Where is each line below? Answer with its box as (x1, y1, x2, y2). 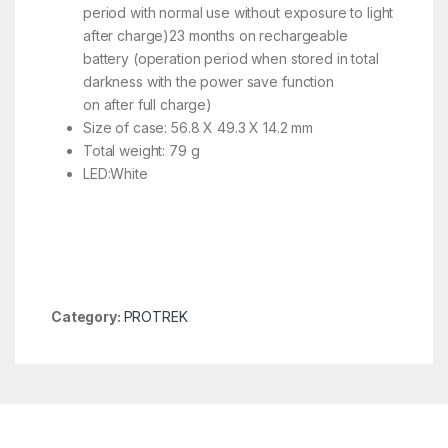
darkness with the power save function (82, 72, 334, 90)
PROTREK (123, 307, 188, 325)
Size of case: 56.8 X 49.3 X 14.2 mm (82, 118, 314, 136)
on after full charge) (82, 95, 213, 113)
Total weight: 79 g (82, 141, 200, 159)
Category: (50, 307, 124, 325)
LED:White (82, 164, 148, 182)
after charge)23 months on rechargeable (82, 26, 348, 44)
